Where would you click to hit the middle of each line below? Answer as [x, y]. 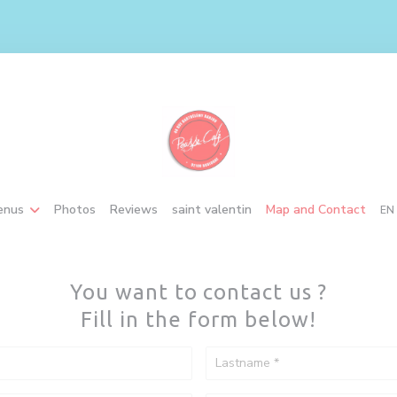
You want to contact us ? [198, 292]
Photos [75, 210]
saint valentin [212, 210]
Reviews [134, 210]
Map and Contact [316, 210]
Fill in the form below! [198, 319]
